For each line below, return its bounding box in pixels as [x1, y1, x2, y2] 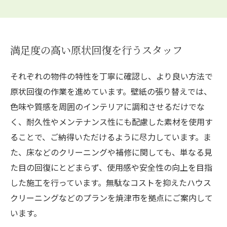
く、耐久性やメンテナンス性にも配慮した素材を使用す [10, 115, 213, 128]
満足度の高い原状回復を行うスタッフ [10, 42, 182, 57]
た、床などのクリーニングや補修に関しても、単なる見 [10, 145, 212, 158]
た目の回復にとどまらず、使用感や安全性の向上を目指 [10, 161, 212, 173]
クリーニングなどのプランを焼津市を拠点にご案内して [10, 191, 213, 204]
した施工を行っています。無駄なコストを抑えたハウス [10, 176, 211, 188]
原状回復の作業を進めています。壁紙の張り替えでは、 [10, 85, 212, 97]
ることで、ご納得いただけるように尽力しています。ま [10, 130, 211, 143]
